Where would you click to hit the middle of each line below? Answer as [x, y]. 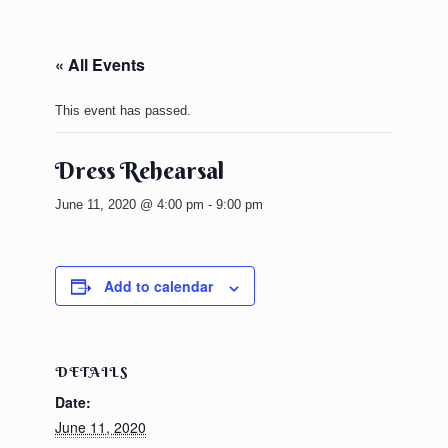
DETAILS [92, 372]
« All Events [100, 65]
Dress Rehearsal [139, 170]
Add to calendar [158, 286]
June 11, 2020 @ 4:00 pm [129, 205]
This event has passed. [123, 111]
